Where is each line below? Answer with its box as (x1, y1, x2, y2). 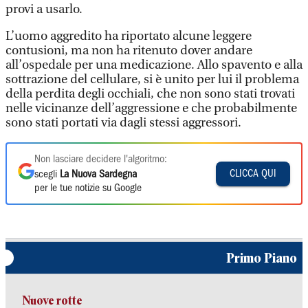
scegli (34, 170, 60, 179)
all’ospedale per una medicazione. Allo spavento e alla (5, 58, 302, 72)
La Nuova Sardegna (60, 170, 137, 179)
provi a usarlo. (5, 2, 82, 16)
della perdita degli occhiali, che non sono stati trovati (5, 87, 295, 101)
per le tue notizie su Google (34, 184, 142, 193)
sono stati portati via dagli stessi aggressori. (5, 115, 241, 130)
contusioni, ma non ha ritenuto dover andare (5, 43, 252, 58)
